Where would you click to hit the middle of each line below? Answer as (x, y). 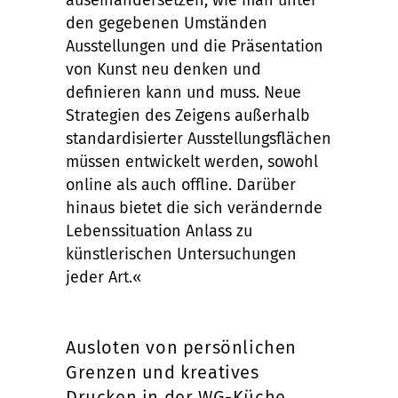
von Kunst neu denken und (163, 69)
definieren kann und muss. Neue (183, 92)
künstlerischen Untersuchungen (181, 254)
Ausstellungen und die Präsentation (195, 46)
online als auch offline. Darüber (181, 185)
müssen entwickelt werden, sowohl (192, 162)
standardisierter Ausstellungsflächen (199, 139)
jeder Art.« (103, 277)
